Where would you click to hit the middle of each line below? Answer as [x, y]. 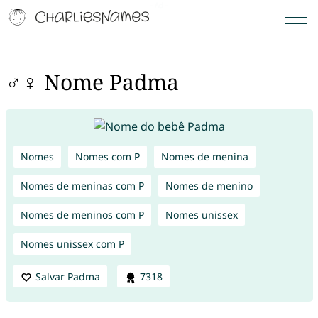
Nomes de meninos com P [82, 214]
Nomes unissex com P [72, 243]
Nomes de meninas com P [82, 185]
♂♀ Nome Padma [92, 82]
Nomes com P [107, 156]
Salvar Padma [67, 276]
